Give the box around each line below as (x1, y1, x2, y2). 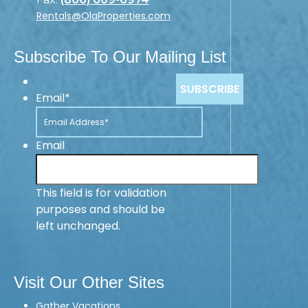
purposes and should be (36, 201, 165, 218)
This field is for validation (36, 185, 166, 201)
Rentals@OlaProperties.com (36, 9, 170, 23)
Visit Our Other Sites (14, 273, 164, 292)
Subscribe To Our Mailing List (14, 47, 226, 67)
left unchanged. (36, 218, 120, 234)
